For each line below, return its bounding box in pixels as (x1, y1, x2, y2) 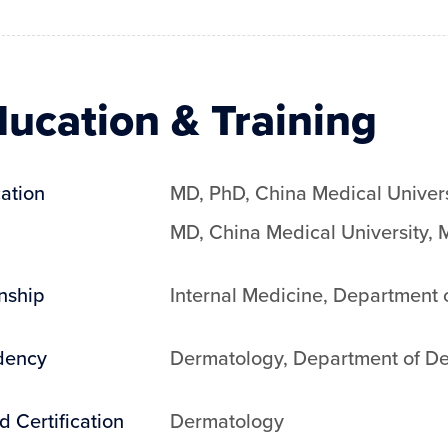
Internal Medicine (169, 280, 323, 310)
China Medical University (208, 217, 428, 247)
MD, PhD (169, 178, 245, 208)
